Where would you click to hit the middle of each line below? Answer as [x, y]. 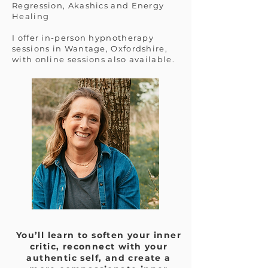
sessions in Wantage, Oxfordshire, [90, 48]
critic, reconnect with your [99, 246]
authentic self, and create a [99, 258]
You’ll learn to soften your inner [99, 235]
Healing [31, 16]
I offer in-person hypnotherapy [83, 38]
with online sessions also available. [93, 59]
